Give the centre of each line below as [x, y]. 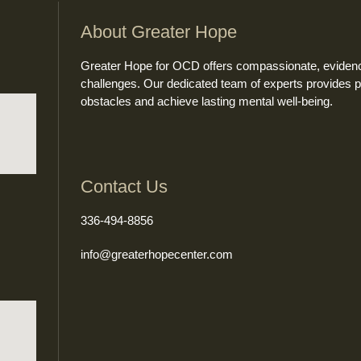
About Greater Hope [158, 31]
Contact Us [124, 186]
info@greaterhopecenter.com [156, 254]
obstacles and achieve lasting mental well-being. [206, 101]
